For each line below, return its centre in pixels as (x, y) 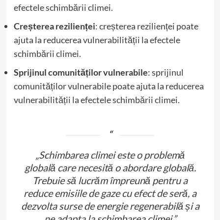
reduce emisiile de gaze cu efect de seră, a (110, 193)
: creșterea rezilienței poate (147, 26)
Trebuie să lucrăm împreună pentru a (110, 180)
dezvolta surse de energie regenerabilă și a (110, 206)
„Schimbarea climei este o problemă (110, 154)
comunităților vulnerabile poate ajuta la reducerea (109, 86)
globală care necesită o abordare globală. (110, 167)
